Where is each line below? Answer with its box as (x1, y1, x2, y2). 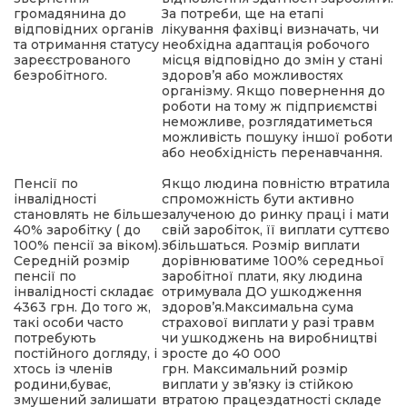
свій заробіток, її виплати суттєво (162, 222, 390, 238)
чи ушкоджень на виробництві (162, 330, 377, 346)
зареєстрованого (14, 52, 131, 68)
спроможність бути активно (162, 191, 354, 207)
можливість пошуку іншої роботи (162, 129, 392, 145)
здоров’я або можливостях (162, 67, 343, 84)
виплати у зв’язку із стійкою (162, 376, 353, 392)
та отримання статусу (14, 36, 159, 53)
